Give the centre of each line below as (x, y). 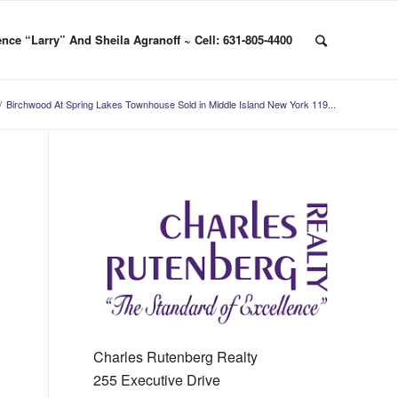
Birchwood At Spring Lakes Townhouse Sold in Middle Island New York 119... (171, 104)
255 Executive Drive (157, 379)
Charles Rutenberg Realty (176, 356)
